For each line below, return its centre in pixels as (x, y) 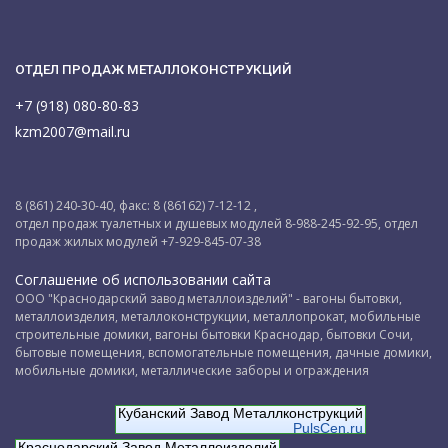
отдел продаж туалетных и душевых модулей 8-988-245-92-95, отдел (216, 223)
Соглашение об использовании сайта (143, 279)
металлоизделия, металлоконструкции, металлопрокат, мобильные (218, 316)
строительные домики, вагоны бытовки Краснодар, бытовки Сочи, (214, 334)
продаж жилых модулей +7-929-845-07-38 (138, 241)
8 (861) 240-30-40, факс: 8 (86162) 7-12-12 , (136, 205)
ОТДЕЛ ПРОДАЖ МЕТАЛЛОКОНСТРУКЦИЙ (153, 69)
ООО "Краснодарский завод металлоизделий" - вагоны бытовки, (208, 298)
